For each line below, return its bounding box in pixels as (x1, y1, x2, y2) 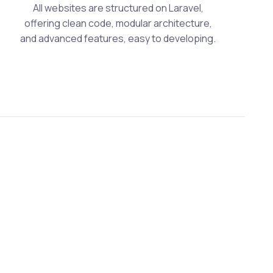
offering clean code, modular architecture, (24, 16, 212, 30)
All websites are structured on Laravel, (32, 1, 204, 15)
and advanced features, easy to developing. (20, 32, 216, 46)
